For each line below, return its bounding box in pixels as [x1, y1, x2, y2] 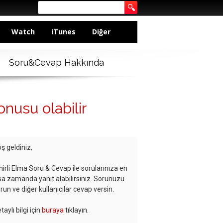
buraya [42, 206, 64, 215]
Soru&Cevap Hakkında [8, 57, 104, 68]
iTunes [51, 27, 76, 36]
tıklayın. [64, 206, 89, 215]
